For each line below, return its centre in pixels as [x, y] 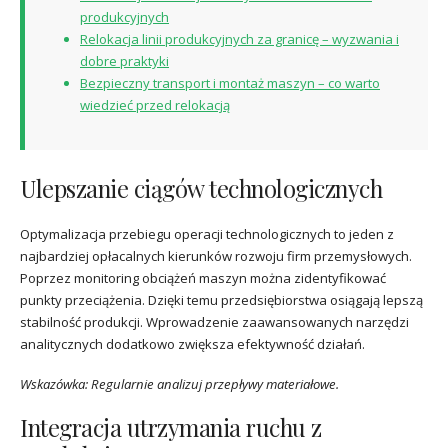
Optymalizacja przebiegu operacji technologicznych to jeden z [207, 233]
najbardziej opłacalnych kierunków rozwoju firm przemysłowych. [216, 255]
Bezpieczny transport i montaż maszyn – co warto [230, 82]
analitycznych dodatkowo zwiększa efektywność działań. [192, 343]
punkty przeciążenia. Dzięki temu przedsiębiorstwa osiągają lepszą [221, 299]
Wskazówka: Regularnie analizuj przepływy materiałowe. [179, 384]
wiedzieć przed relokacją [155, 104]
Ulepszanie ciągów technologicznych [201, 188]
